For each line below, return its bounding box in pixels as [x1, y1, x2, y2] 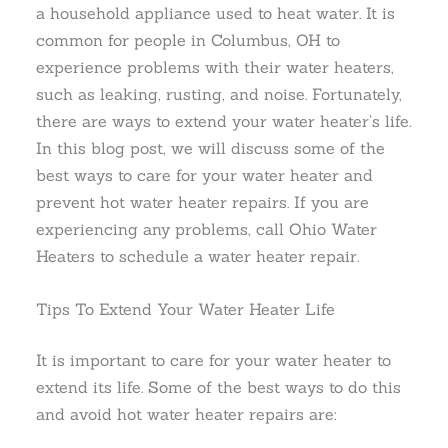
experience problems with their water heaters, [36, 56, 395, 77]
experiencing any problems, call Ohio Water [36, 218, 378, 239]
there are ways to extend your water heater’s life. [36, 110, 412, 131]
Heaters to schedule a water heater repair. [36, 245, 360, 266]
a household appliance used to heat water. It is [36, 2, 396, 23]
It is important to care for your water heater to [36, 350, 392, 371]
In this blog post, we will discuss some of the [36, 137, 386, 158]
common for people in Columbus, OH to [36, 29, 341, 50]
